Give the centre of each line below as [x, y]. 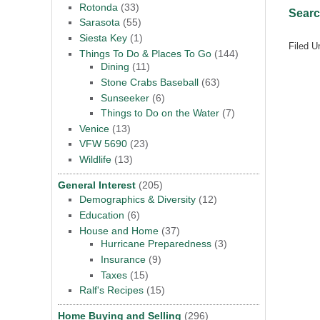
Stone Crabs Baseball [150, 82]
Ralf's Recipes [111, 290]
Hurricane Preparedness [156, 244]
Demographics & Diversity [137, 200]
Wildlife [95, 159]
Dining [115, 67]
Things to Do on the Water [160, 113]
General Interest [97, 185]
